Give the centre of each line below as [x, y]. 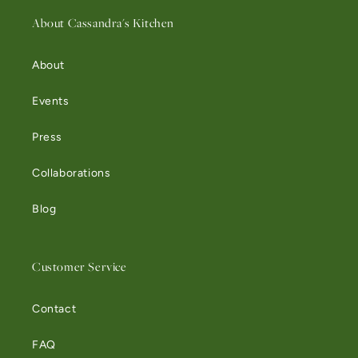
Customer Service [80, 267]
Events [51, 101]
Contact [54, 309]
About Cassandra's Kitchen [103, 23]
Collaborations [72, 173]
